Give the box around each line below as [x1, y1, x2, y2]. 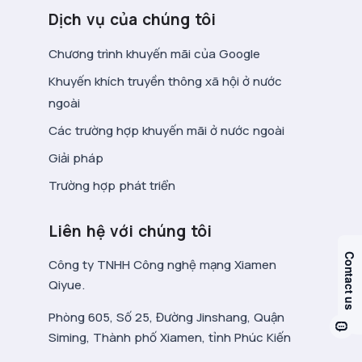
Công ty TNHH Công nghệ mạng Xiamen [48, 256, 276, 273]
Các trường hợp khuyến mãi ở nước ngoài [48, 122, 284, 139]
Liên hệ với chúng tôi [48, 221, 212, 242]
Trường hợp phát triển [48, 177, 175, 194]
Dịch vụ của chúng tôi [48, 9, 216, 30]
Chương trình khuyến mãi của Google [48, 45, 260, 62]
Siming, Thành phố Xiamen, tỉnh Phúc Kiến [48, 329, 291, 346]
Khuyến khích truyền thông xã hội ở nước [48, 73, 282, 90]
